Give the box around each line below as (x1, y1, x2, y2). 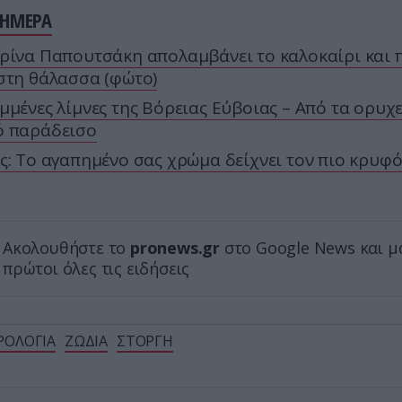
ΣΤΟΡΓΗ (117, 331, 173, 352)
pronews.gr (130, 237, 221, 259)
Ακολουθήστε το (3, 237, 131, 259)
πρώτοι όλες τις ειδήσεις (3, 258, 190, 280)
